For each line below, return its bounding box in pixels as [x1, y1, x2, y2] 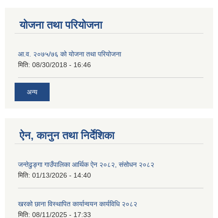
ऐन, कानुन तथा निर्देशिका [19, 129, 114, 142]
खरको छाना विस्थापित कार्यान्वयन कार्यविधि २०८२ [18, 200, 137, 208]
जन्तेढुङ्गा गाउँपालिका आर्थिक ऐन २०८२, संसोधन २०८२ [18, 161, 154, 169]
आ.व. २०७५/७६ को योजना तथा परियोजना [18, 50, 121, 58]
